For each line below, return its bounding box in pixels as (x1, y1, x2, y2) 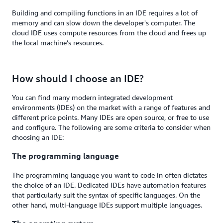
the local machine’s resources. (12, 38, 104, 47)
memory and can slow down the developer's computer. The (12, 18, 195, 27)
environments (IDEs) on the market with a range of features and (12, 103, 210, 111)
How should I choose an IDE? (12, 72, 144, 84)
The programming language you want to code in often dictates (12, 170, 207, 179)
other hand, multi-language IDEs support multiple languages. (12, 200, 202, 209)
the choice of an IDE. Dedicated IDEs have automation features (12, 180, 206, 189)
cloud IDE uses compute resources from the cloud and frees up (12, 28, 206, 37)
